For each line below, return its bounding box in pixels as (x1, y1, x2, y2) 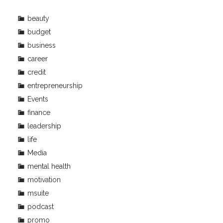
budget (27, 27, 51, 36)
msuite (27, 189, 49, 197)
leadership (27, 121, 61, 130)
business (27, 41, 56, 49)
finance (27, 108, 50, 116)
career (27, 54, 48, 63)
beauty (27, 14, 49, 22)
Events (27, 95, 48, 103)
